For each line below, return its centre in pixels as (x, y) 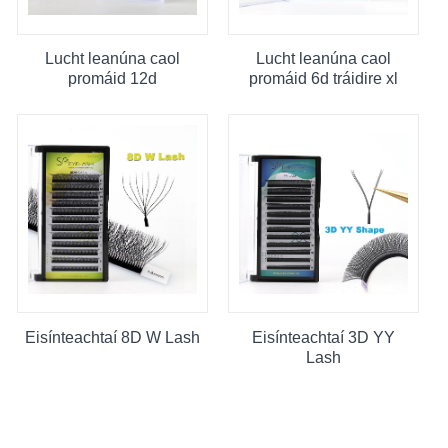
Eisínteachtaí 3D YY (323, 337)
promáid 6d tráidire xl (323, 79)
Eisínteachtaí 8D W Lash (112, 337)
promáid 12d (112, 79)
